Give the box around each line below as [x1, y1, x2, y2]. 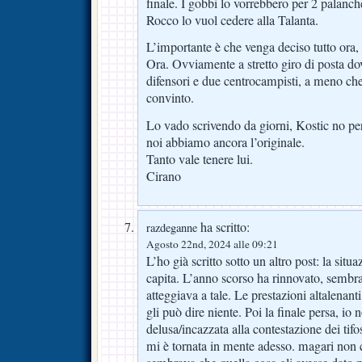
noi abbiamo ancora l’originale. [146, 133, 305, 152]
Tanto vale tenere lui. [146, 150, 253, 169]
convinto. [146, 89, 194, 107]
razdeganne [146, 220, 197, 236]
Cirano [146, 167, 181, 186]
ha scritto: [197, 218, 250, 237]
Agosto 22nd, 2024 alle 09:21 [146, 237, 278, 252]
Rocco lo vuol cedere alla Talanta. [146, 11, 318, 29]
